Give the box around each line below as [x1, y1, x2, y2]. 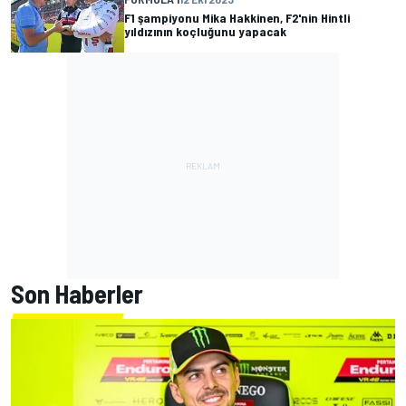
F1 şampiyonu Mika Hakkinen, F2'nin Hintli [124, 9, 350, 25]
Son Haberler [11, 278, 143, 310]
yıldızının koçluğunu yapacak [124, 23, 286, 39]
